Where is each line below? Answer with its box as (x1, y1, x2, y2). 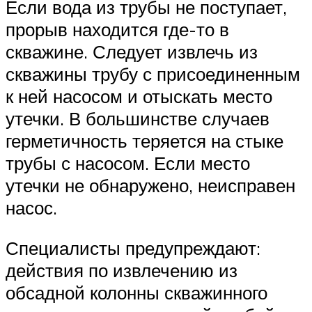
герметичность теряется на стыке (6, 130, 283, 153)
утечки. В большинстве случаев (6, 107, 270, 130)
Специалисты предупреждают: (6, 236, 260, 259)
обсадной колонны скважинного (6, 281, 267, 304)
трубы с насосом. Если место (6, 152, 250, 175)
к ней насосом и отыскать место (6, 85, 272, 108)
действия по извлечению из (6, 258, 237, 281)
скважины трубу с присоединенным (6, 63, 300, 86)
